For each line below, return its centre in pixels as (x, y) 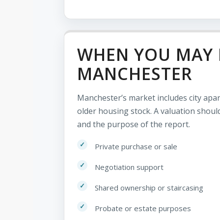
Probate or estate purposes (143, 208)
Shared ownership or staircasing (149, 187)
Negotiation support (129, 167)
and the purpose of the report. (134, 124)
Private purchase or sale (136, 146)
